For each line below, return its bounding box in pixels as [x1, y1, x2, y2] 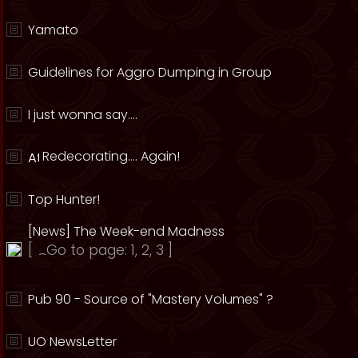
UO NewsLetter [28, 332, 117, 351]
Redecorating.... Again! [42, 147, 180, 165]
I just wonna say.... [28, 105, 137, 124]
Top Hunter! [28, 190, 100, 209]
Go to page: [46, 241, 131, 260]
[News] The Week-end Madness [28, 222, 225, 241]
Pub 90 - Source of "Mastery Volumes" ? [28, 290, 273, 308]
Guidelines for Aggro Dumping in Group [28, 63, 272, 82]
